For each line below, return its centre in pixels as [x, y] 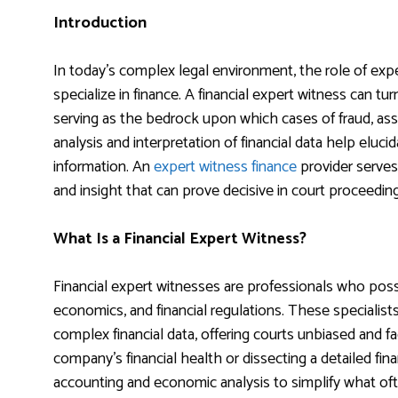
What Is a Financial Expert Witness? [180, 239]
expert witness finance [225, 167]
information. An [103, 167]
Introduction [100, 24]
